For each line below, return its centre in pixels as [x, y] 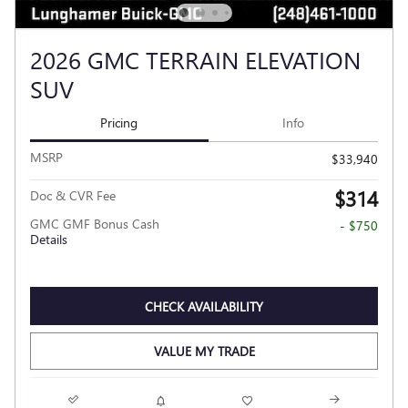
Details [49, 240]
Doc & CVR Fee [73, 196]
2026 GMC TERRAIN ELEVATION [195, 59]
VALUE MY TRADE [204, 352]
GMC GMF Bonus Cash [95, 224]
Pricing [119, 122]
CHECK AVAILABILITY [204, 306]
